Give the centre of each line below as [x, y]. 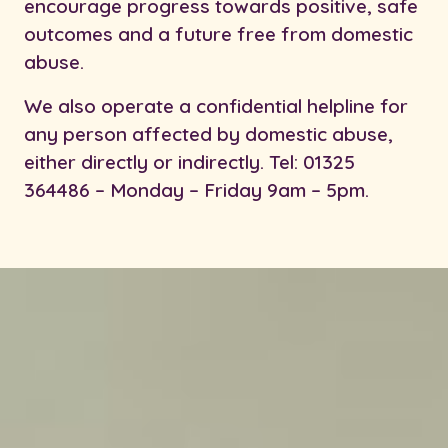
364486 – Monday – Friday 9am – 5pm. [196, 190]
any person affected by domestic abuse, [208, 134]
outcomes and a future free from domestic [218, 34]
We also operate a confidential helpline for [216, 106]
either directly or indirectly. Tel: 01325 [189, 162]
